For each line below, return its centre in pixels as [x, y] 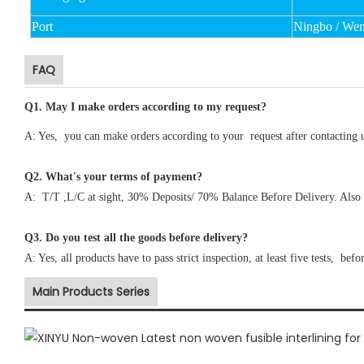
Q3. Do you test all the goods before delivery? [136, 237]
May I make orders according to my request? [156, 106]
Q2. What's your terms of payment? [113, 176]
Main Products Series [91, 291]
